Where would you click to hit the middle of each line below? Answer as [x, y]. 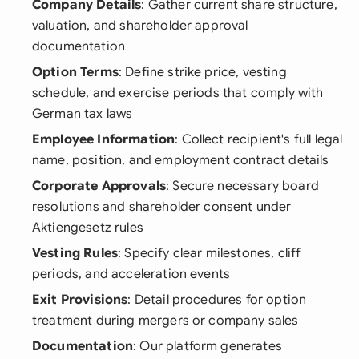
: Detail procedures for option [217, 300]
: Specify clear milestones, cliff [210, 253]
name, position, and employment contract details [181, 160]
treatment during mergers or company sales [165, 321]
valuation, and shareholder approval [140, 26]
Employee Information [104, 139]
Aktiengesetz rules [88, 228]
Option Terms [75, 72]
